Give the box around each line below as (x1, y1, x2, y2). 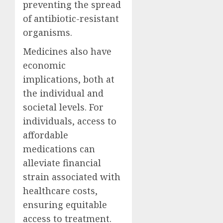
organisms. (23, 26, 72, 39)
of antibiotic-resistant (23, 12, 119, 25)
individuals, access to (23, 115, 116, 127)
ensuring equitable (23, 199, 107, 211)
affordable (23, 129, 68, 141)
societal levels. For (23, 101, 104, 113)
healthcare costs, (23, 185, 98, 197)
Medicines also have (23, 45, 111, 58)
